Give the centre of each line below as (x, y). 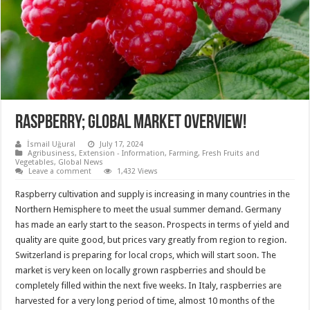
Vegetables (35, 162)
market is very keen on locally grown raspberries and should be (141, 270)
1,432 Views (138, 171)
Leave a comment (60, 171)
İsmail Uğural (52, 144)
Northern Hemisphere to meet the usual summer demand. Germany (148, 209)
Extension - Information (122, 153)
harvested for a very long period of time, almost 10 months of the (145, 300)
